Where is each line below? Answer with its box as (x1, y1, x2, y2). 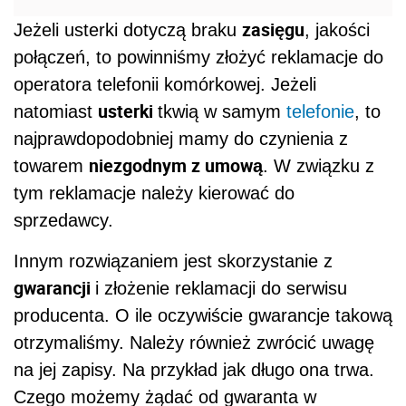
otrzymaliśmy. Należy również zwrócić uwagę (14, 332, 374, 353)
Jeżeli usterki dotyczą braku (14, 19, 242, 40)
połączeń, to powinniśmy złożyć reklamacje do (14, 46, 383, 67)
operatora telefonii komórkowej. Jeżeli (14, 73, 316, 94)
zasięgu (242, 16, 304, 42)
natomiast (14, 101, 98, 121)
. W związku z (263, 155, 374, 176)
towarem (14, 155, 89, 176)
